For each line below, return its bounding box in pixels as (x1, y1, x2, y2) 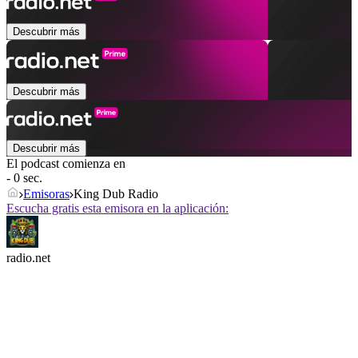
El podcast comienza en (6, 157, 125, 171)
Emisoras (23, 187, 70, 201)
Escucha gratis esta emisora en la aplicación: (6, 201, 229, 216)
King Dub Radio (74, 187, 158, 201)
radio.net (6, 251, 50, 265)
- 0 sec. (6, 171, 42, 185)
